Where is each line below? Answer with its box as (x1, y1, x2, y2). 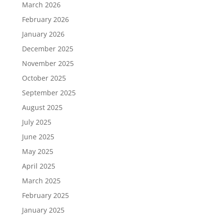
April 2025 (22, 161, 55, 171)
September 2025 (22, 88, 76, 97)
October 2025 (22, 73, 66, 83)
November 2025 (22, 58, 74, 68)
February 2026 (22, 14, 69, 24)
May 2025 (22, 146, 53, 156)
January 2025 (22, 205, 65, 215)
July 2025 (22, 117, 51, 127)
